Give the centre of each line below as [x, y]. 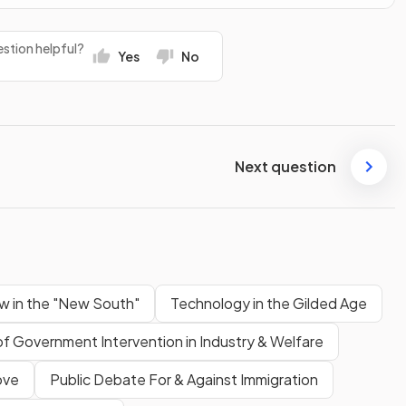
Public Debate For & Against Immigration [184, 379]
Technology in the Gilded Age [269, 303]
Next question [285, 167]
